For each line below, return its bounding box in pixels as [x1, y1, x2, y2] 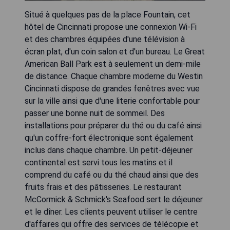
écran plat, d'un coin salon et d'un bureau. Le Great [25, 46, 205, 56]
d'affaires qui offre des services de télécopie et [25, 219, 199, 229]
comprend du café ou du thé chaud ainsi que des [25, 169, 199, 180]
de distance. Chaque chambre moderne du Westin [25, 71, 203, 81]
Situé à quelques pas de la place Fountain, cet [25, 9, 190, 20]
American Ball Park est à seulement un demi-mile [25, 59, 201, 69]
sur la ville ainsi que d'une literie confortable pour [25, 95, 200, 106]
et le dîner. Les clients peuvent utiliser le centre [25, 206, 198, 217]
